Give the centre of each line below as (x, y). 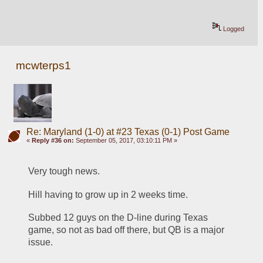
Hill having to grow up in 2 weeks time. (108, 194)
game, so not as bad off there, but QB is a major (127, 230)
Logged (233, 29)
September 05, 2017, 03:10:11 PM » (125, 140)
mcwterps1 (44, 65)
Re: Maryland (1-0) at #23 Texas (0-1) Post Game (128, 131)
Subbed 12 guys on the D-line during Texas (118, 218)
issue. (42, 242)
